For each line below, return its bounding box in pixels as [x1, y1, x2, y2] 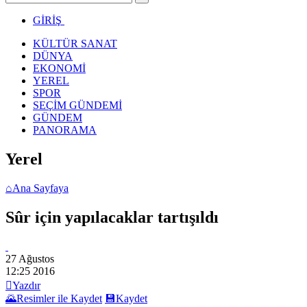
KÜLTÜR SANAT [33, 37, 117, 49]
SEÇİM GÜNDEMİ [33, 99, 122, 111]
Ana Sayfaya [12, 182, 69, 194]
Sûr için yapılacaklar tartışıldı [5, 208, 219, 226]
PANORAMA [33, 123, 97, 136]
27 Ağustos [5, 252, 54, 265]
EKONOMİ [33, 62, 86, 74]
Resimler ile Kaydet [16, 292, 102, 304]
